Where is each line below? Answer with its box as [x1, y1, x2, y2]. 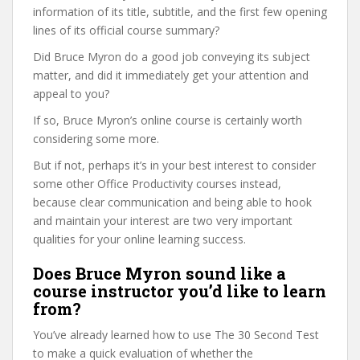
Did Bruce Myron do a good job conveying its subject [33, 49, 310, 64]
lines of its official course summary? [33, 22, 219, 38]
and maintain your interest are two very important [33, 213, 292, 228]
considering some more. [33, 131, 159, 146]
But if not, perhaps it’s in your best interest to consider [33, 157, 316, 173]
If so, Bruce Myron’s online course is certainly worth [33, 112, 302, 128]
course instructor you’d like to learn [33, 280, 326, 301]
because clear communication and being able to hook [33, 194, 312, 210]
